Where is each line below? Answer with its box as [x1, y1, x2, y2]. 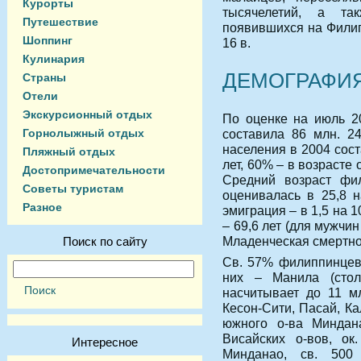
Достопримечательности [23, 164, 165, 176]
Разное [23, 201, 62, 214]
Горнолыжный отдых [23, 127, 144, 139]
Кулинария [23, 52, 85, 65]
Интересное [72, 335, 138, 349]
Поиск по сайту [62, 234, 147, 248]
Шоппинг [23, 34, 73, 47]
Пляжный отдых [23, 145, 115, 158]
